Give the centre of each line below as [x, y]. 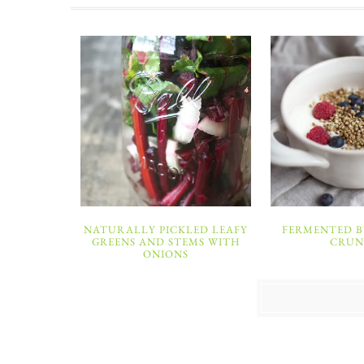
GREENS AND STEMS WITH [166, 242]
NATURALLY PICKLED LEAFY [166, 230]
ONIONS [166, 254]
